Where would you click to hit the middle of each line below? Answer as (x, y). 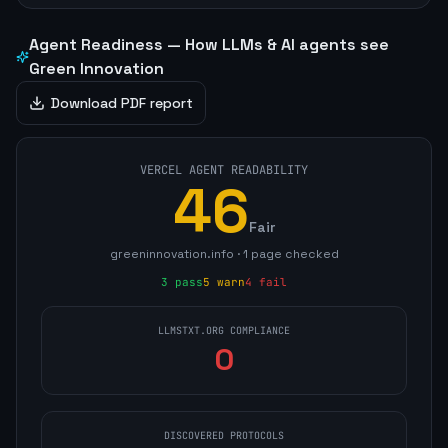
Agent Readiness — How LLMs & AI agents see (208, 44)
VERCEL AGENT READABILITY (224, 170)
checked (310, 254)
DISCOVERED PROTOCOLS (224, 435)
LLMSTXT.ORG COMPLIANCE (224, 330)
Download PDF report (122, 103)
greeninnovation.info (171, 254)
